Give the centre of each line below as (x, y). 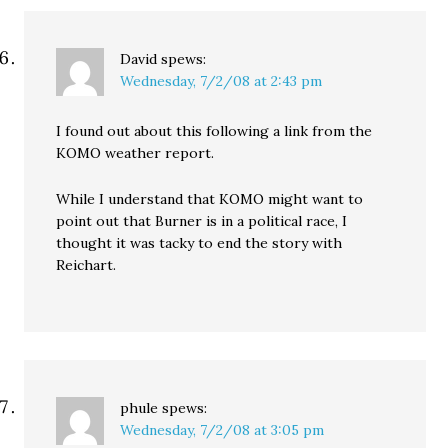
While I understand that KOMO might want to (210, 199)
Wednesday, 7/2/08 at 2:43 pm (221, 81)
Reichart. (86, 265)
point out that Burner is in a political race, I (202, 221)
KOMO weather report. (135, 153)
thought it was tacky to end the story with (199, 243)
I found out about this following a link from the (214, 131)
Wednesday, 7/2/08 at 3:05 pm (222, 430)
